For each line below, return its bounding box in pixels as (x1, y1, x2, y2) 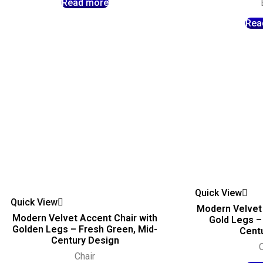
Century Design (50, 235, 119, 247)
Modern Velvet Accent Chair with (12, 213, 158, 224)
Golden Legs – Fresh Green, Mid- (12, 224, 158, 235)
